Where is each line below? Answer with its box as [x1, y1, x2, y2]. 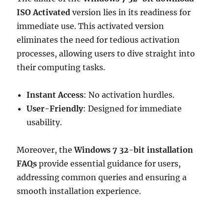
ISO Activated [17, 7, 71, 17]
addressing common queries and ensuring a [17, 172, 187, 182]
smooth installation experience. [17, 186, 141, 196]
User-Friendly [27, 104, 83, 113]
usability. [27, 117, 62, 127]
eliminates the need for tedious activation [17, 35, 180, 45]
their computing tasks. [17, 62, 106, 72]
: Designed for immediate [83, 104, 182, 113]
